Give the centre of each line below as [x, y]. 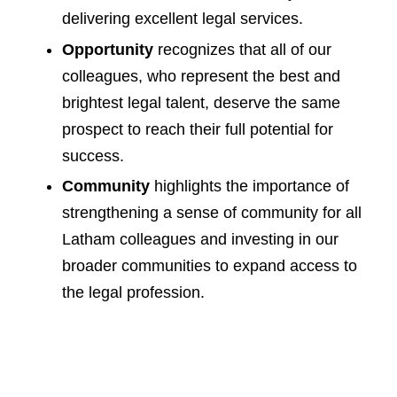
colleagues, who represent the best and [201, 76]
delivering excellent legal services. [183, 19]
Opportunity [110, 49]
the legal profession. [133, 292]
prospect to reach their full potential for [198, 129]
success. [93, 156]
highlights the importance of [249, 186]
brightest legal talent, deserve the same [201, 102]
